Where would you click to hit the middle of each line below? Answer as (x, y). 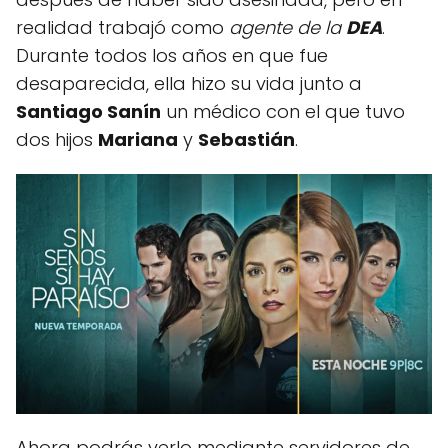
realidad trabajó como (122, 28)
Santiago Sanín (88, 112)
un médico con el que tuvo (283, 112)
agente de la (287, 28)
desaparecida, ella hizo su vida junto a (189, 84)
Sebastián (246, 140)
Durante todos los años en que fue (172, 56)
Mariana (138, 140)
